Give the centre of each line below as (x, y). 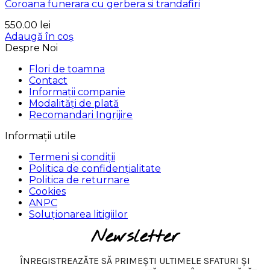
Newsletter (135, 237)
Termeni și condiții (72, 157)
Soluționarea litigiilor (78, 214)
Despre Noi (31, 48)
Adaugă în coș (39, 36)
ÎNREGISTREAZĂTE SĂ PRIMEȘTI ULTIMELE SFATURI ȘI (135, 260)
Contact (48, 80)
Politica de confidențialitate (95, 168)
